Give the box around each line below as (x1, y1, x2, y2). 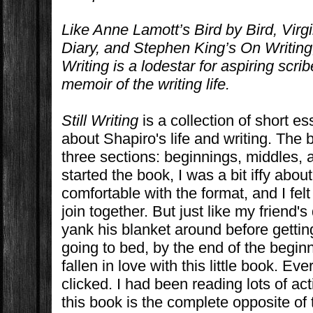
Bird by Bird (194, 21, 274, 39)
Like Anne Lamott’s (61, 21, 195, 39)
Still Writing (61, 112, 139, 130)
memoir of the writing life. (61, 75, 231, 94)
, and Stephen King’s (96, 39, 237, 57)
